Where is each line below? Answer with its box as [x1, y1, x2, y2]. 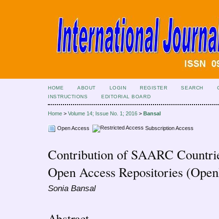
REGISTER [140, 85, 168, 90]
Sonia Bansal [48, 183, 96, 194]
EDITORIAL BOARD [101, 94, 151, 99]
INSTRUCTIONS [48, 94, 88, 99]
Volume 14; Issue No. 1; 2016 [68, 110, 137, 117]
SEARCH [181, 85, 203, 90]
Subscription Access [144, 125, 194, 131]
